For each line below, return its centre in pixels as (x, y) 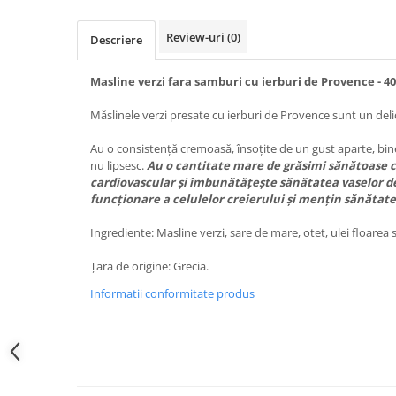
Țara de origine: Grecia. (149, 266)
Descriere (116, 39)
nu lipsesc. (118, 165)
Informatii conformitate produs (172, 293)
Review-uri (197, 37)
